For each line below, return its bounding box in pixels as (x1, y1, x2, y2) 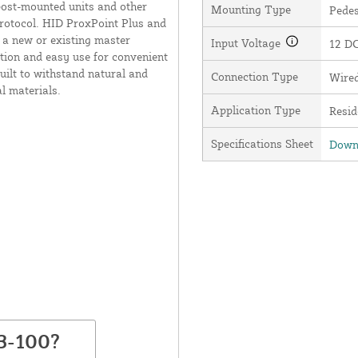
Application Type (210, 102, 300, 117)
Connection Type (210, 69, 298, 83)
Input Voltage (210, 35, 284, 50)
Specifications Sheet (210, 136, 313, 150)
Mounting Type (210, 2, 291, 16)
